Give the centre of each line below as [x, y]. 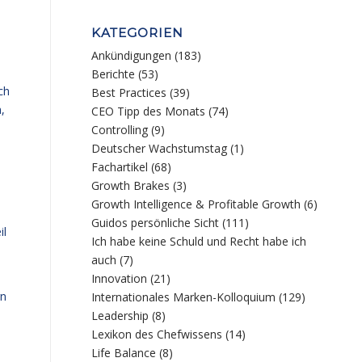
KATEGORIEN [138, 33]
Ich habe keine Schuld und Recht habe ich [199, 241]
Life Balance [124, 353]
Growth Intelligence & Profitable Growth [196, 204]
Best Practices [129, 93]
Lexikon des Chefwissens [157, 334]
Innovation [120, 278]
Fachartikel [120, 167]
